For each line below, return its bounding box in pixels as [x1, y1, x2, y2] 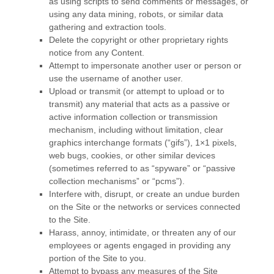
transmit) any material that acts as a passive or [49, 99, 230, 109]
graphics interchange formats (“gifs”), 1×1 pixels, [49, 138, 237, 147]
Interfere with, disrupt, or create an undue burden [49, 189, 240, 199]
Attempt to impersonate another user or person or [49, 61, 242, 70]
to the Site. [49, 215, 91, 224]
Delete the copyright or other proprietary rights [49, 35, 228, 45]
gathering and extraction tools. [49, 22, 166, 32]
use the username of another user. [49, 73, 183, 83]
